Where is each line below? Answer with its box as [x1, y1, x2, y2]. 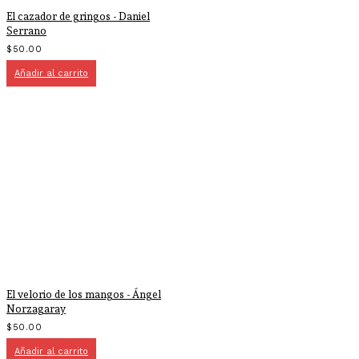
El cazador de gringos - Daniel [6, 10, 150, 22]
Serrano [6, 24, 46, 37]
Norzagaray [6, 302, 66, 315]
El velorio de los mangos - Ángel [6, 288, 161, 301]
